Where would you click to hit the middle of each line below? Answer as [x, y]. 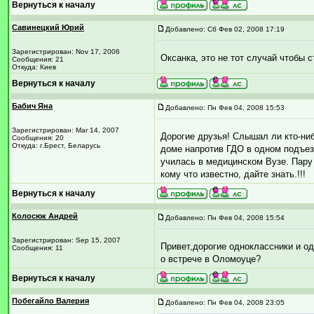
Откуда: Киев [34, 67]
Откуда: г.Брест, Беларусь [56, 145]
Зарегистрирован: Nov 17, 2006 [66, 52]
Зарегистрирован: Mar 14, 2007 [66, 130]
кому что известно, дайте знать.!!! [233, 174]
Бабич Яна [32, 106]
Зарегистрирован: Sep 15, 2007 [66, 240]
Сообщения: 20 [38, 138]
